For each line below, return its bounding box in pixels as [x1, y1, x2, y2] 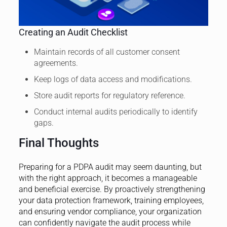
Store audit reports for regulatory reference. [33, 90, 185, 100]
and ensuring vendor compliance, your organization [18, 206, 202, 216]
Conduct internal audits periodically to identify [33, 106, 198, 117]
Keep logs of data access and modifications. [33, 74, 192, 84]
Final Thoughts [18, 135, 99, 150]
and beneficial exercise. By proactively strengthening [18, 184, 205, 194]
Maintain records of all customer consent [33, 47, 180, 57]
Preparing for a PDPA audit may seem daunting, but [18, 162, 202, 172]
